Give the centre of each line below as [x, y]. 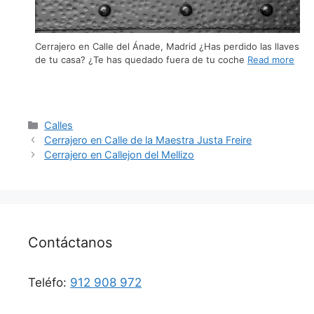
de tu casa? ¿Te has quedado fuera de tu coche [141, 60]
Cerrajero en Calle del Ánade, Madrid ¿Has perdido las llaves [167, 47]
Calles [59, 125]
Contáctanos [70, 242]
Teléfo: [49, 282]
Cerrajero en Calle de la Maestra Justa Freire [148, 139]
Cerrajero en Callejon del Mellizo [120, 154]
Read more [271, 60]
